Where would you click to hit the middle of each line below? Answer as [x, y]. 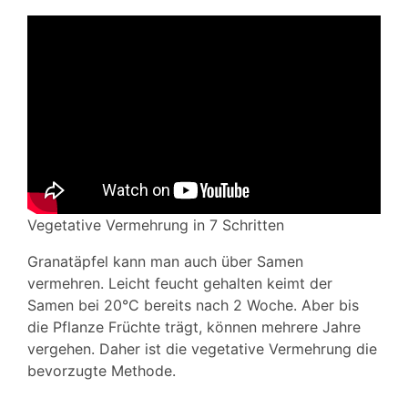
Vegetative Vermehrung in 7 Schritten [156, 225]
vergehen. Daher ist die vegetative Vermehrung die [202, 349]
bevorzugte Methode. [102, 371]
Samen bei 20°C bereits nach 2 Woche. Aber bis [193, 306]
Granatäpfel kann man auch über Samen [165, 262]
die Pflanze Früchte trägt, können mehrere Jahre [194, 327]
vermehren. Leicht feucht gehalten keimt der [180, 284]
